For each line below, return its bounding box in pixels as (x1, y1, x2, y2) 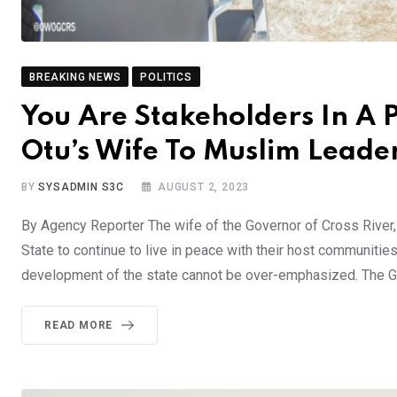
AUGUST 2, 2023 (158, 180, 250, 193)
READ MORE (44, 318, 113, 331)
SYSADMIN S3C (38, 180, 125, 193)
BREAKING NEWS (29, 70, 121, 83)
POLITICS (140, 70, 192, 83)
